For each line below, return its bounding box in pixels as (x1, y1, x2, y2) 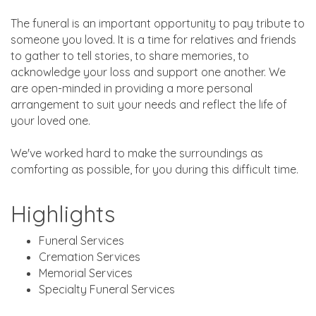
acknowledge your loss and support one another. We (11, 64, 286, 79)
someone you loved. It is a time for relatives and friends (11, 32, 296, 47)
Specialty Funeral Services (39, 281, 175, 296)
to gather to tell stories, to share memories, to (11, 48, 249, 63)
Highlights (11, 199, 115, 228)
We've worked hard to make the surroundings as (11, 145, 263, 160)
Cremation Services (39, 249, 140, 264)
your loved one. (11, 113, 90, 128)
